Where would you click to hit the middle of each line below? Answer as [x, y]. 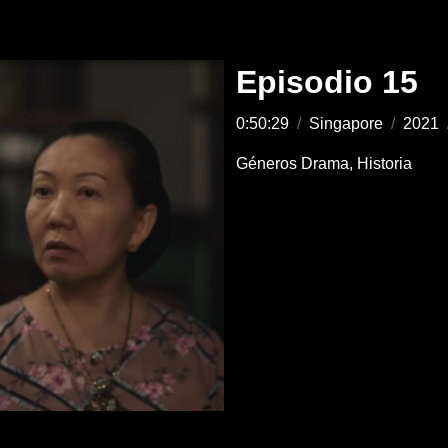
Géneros [267, 163]
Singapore [346, 123]
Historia [385, 163]
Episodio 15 [327, 82]
